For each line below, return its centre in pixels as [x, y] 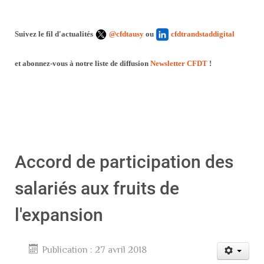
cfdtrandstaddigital [203, 34]
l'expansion [59, 215]
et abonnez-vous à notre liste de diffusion [82, 64]
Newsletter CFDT [179, 64]
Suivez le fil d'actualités [55, 34]
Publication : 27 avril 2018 [94, 250]
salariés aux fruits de [97, 189]
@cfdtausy [126, 34]
